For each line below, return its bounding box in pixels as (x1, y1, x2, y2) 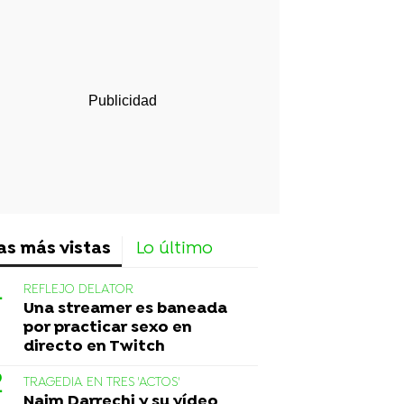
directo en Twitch (23, 336, 165, 356)
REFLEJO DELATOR (23, 281, 133, 298)
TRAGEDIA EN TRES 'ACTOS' (23, 374, 180, 390)
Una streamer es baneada (23, 298, 227, 318)
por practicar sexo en (23, 317, 192, 337)
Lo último (136, 238, 213, 260)
